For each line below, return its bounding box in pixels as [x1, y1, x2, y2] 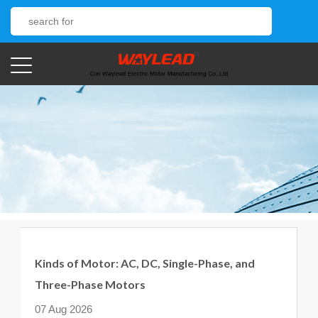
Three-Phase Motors [35, 278, 146, 291]
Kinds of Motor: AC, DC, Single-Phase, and [35, 256, 255, 270]
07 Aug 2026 [35, 303, 92, 315]
